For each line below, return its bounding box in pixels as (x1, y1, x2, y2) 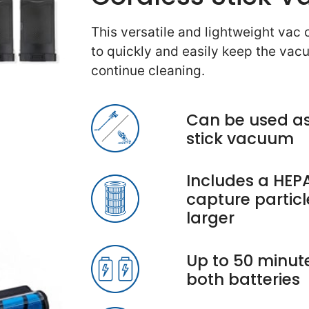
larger (186, 207, 235, 230)
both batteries (186, 268, 301, 290)
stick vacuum (186, 127, 295, 150)
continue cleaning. (91, 62, 205, 79)
